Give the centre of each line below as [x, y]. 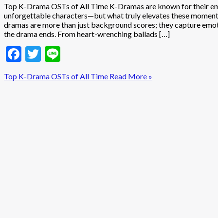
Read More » [130, 76]
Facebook [54, 54]
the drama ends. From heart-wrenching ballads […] [87, 34]
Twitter [66, 54]
